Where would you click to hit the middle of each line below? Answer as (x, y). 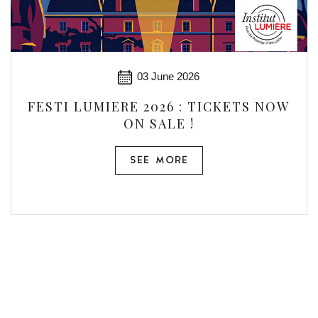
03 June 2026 (169, 76)
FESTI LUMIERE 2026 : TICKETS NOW (159, 106)
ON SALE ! (159, 124)
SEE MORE (159, 161)
